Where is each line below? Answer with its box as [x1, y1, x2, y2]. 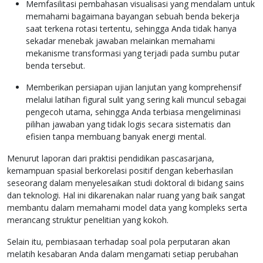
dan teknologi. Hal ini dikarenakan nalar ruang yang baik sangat [7, 190, 245, 201]
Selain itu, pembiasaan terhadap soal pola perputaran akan [7, 236, 230, 248]
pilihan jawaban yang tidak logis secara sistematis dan [26, 119, 231, 130]
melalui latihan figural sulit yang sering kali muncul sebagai [26, 94, 246, 106]
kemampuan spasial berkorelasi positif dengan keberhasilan [7, 165, 233, 177]
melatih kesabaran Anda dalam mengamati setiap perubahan [7, 248, 238, 260]
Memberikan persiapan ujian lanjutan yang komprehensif [26, 82, 241, 93]
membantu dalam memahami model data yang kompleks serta [7, 202, 247, 214]
